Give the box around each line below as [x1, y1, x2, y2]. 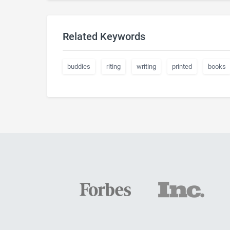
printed [172, 63, 192, 70]
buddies [67, 63, 90, 70]
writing [137, 63, 156, 70]
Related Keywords [63, 30, 145, 43]
